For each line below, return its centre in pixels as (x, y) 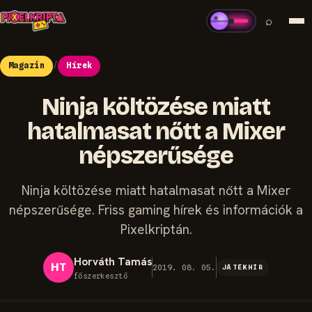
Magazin (26, 66)
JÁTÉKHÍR (243, 267)
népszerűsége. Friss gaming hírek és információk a (156, 210)
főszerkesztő (100, 275)
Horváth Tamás (112, 262)
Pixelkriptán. (156, 229)
